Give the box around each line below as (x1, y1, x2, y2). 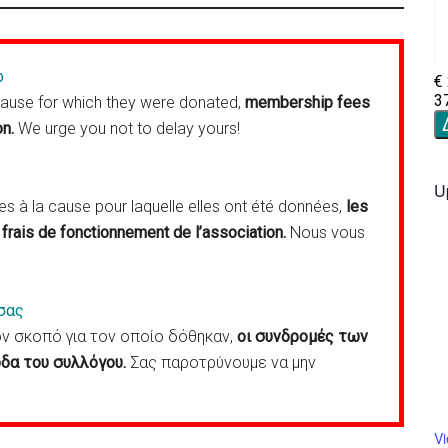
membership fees (245, 93, 370, 112)
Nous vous (286, 223, 365, 242)
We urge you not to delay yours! (14, 119, 240, 138)
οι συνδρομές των (237, 327, 368, 346)
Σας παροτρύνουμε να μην (126, 353, 316, 372)
